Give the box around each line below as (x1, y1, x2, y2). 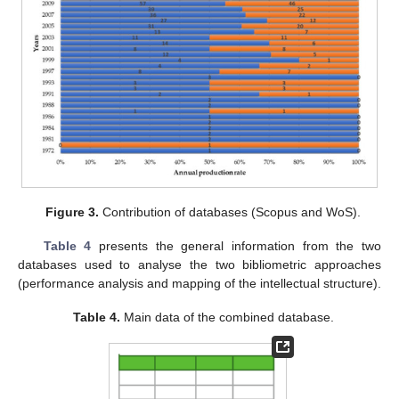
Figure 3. (45, 205, 100, 220)
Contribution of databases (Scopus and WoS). (99, 205, 362, 220)
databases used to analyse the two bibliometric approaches (18, 257, 381, 273)
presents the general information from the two (91, 239, 382, 254)
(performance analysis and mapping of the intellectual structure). (18, 276, 381, 291)
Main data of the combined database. (119, 310, 334, 325)
